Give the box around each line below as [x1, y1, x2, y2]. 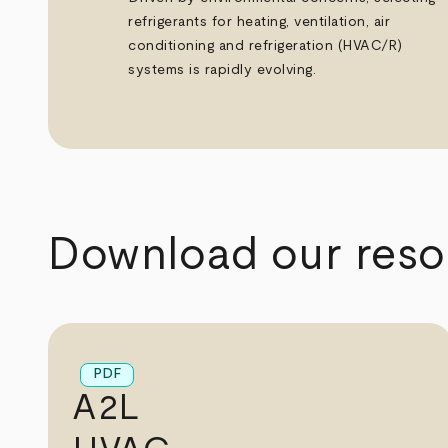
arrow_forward [172, 201, 267, 216]
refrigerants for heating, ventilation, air [128, 14, 391, 29]
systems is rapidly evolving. [128, 62, 317, 77]
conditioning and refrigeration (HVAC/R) [128, 38, 403, 53]
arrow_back [64, 201, 140, 216]
